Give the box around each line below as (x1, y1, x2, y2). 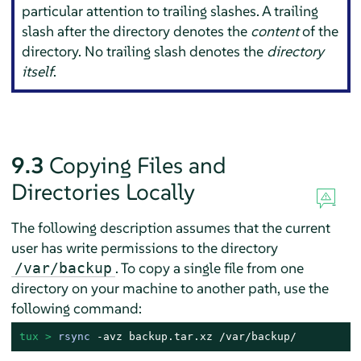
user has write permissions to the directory (10, 238, 278, 257)
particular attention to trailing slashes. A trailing (22, 2, 319, 21)
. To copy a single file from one (114, 258, 304, 277)
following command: (10, 298, 142, 317)
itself (22, 62, 54, 81)
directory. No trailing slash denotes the (22, 42, 268, 61)
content (251, 22, 300, 41)
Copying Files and (48, 151, 226, 180)
